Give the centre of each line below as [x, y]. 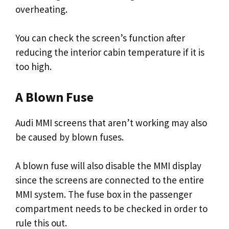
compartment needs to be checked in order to [111, 209]
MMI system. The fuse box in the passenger [104, 194]
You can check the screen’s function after [100, 38]
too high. [33, 66]
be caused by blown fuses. [70, 137]
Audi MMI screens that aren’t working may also [111, 122]
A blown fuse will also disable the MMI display [108, 166]
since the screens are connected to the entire [110, 180]
